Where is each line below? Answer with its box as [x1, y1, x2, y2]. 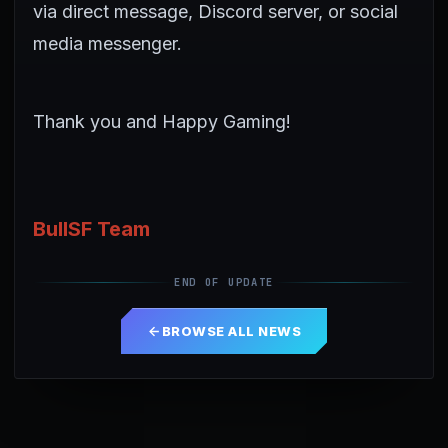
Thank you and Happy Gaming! [33, 111, 291, 132]
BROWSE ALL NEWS [161, 322, 302, 339]
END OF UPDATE [174, 275, 274, 289]
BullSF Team [33, 217, 150, 241]
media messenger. [33, 33, 182, 54]
